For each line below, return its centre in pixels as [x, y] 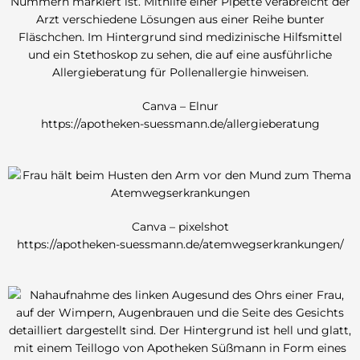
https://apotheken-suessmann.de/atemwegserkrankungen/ [180, 244]
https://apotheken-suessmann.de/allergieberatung [180, 123]
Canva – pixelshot [180, 226]
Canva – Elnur [180, 106]
